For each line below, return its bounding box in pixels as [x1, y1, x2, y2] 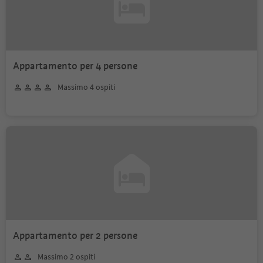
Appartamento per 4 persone [13, 60, 137, 72]
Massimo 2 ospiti [38, 251, 95, 262]
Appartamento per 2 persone [13, 230, 137, 242]
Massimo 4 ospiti [58, 82, 115, 92]
